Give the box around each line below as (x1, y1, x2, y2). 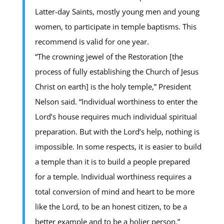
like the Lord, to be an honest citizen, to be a (34, 201, 187, 211)
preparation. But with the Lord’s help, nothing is (34, 126, 199, 136)
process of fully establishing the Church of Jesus (34, 66, 198, 76)
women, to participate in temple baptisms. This (34, 21, 196, 31)
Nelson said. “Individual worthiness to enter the (34, 96, 197, 106)
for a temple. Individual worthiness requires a (34, 171, 191, 181)
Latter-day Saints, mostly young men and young (34, 6, 199, 16)
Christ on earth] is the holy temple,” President (34, 81, 191, 91)
